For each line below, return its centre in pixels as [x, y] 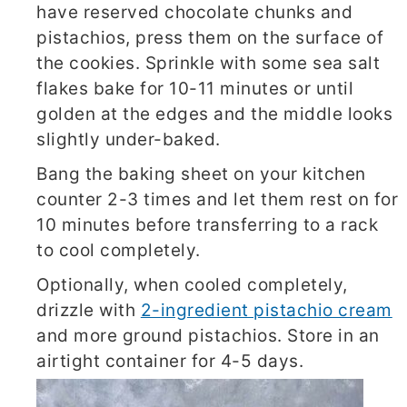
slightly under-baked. [129, 139]
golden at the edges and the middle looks [215, 114]
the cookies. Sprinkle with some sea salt [208, 63]
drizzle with [89, 310]
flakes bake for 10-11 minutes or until [195, 88]
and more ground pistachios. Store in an [208, 335]
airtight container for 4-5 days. [170, 361]
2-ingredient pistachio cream [266, 310]
